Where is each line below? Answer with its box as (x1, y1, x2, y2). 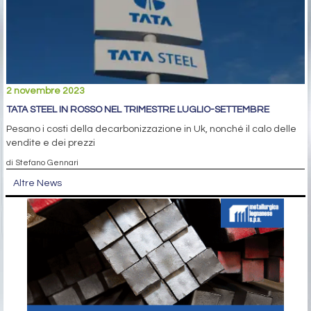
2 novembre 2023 (6, 86, 85, 96)
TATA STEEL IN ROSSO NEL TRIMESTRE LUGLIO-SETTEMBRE (6, 105, 269, 115)
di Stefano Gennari (6, 158, 78, 167)
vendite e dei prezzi (6, 138, 95, 149)
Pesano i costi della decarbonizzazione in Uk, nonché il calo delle (6, 124, 296, 135)
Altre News (13, 178, 62, 189)
